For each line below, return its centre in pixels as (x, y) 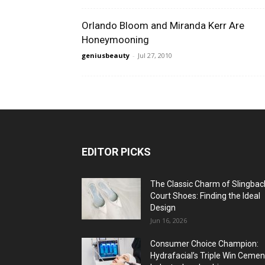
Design (163, 208)
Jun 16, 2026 (169, 220)
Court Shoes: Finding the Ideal (205, 196)
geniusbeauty (106, 55)
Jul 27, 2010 (155, 55)
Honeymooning (115, 40)
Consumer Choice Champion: (204, 244)
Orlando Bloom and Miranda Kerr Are (163, 25)
